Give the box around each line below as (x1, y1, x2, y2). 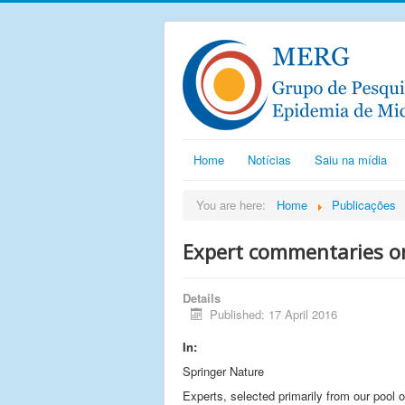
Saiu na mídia (315, 151, 387, 168)
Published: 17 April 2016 (210, 306, 338, 323)
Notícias (248, 151, 291, 168)
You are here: (196, 196, 273, 213)
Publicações (332, 196, 396, 213)
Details (183, 289, 221, 306)
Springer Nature (183, 363, 264, 380)
